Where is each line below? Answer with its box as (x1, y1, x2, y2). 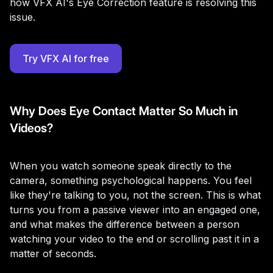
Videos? (10, 121, 53, 135)
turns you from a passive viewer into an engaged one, (10, 204, 260, 216)
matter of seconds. (10, 247, 96, 260)
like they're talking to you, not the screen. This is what (10, 189, 261, 201)
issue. (10, 11, 35, 23)
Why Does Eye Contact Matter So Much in (10, 104, 238, 118)
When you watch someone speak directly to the (10, 160, 232, 172)
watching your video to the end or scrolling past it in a (10, 233, 259, 245)
